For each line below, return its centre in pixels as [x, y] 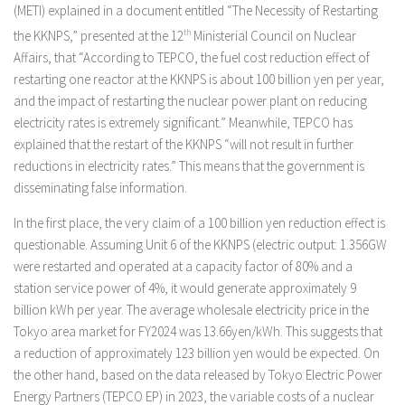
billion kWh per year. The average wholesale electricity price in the [191, 310]
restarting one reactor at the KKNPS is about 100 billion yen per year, [199, 79]
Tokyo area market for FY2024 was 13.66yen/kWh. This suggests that [198, 331]
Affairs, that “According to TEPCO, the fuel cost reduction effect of [192, 57]
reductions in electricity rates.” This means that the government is [189, 166]
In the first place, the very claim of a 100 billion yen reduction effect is [199, 223]
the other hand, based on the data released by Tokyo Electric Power [198, 375]
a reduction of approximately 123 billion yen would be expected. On [197, 353]
